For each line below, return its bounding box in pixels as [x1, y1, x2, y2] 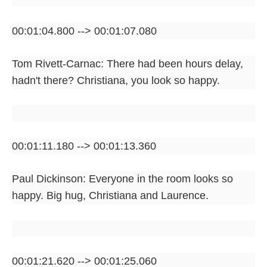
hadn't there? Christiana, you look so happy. [12, 74, 220, 86]
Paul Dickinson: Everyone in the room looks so [12, 172, 233, 185]
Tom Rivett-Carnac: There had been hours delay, [12, 57, 243, 70]
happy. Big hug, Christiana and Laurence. [12, 189, 209, 201]
